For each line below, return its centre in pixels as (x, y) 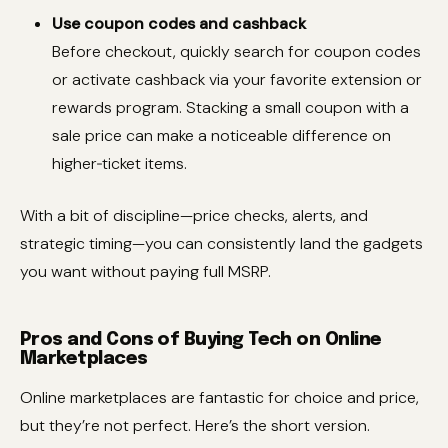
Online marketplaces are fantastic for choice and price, (219, 397)
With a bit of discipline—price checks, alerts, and (194, 216)
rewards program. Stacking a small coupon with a (230, 108)
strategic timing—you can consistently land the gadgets (221, 244)
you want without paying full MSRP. (145, 272)
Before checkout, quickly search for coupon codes (236, 52)
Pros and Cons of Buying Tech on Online (201, 340)
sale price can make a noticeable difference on (221, 136)
